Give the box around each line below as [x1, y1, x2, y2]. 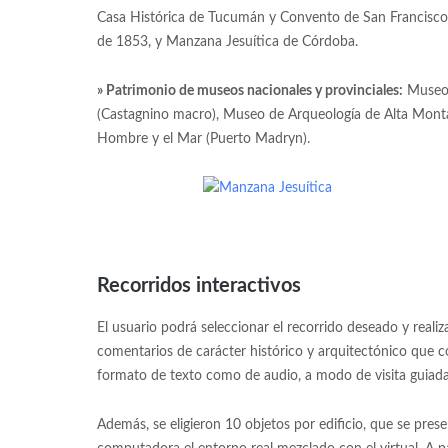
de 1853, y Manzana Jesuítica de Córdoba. [96, 34, 358, 49]
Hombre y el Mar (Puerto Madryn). [96, 131, 310, 146]
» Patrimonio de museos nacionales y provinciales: [96, 83, 403, 98]
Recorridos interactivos [96, 275, 301, 296]
